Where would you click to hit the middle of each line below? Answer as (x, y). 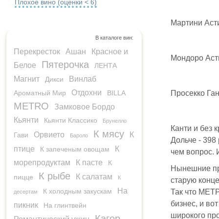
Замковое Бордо (85, 107)
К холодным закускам (77, 191)
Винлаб (83, 79)
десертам (26, 191)
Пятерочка (65, 64)
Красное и (110, 51)
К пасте (89, 162)
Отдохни (87, 92)
